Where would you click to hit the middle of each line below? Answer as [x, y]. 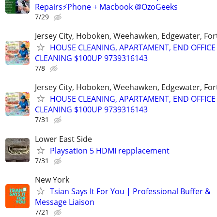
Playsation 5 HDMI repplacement [110, 150]
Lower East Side [63, 139]
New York [52, 179]
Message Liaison [65, 202]
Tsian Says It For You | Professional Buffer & [130, 191]
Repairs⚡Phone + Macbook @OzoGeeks [106, 7]
